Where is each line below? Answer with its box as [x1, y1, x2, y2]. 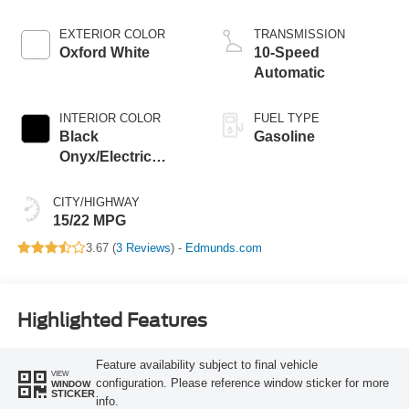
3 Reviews [115, 240, 171, 255]
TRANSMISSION [254, 26, 345, 41]
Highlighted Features [16, 309, 207, 332]
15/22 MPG [52, 212, 126, 228]
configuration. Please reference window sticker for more [95, 376, 389, 391]
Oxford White [58, 44, 150, 60]
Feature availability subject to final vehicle [95, 358, 318, 372]
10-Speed [254, 44, 320, 60]
